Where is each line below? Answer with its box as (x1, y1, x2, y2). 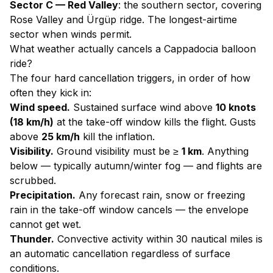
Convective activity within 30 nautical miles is (54, 233, 263, 245)
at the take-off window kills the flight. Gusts (54, 116, 256, 128)
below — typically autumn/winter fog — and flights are (10, 160, 262, 172)
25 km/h (41, 130, 80, 143)
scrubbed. (10, 174, 56, 186)
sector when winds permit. (10, 28, 132, 40)
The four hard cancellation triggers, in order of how (10, 72, 250, 84)
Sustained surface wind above (70, 101, 216, 113)
